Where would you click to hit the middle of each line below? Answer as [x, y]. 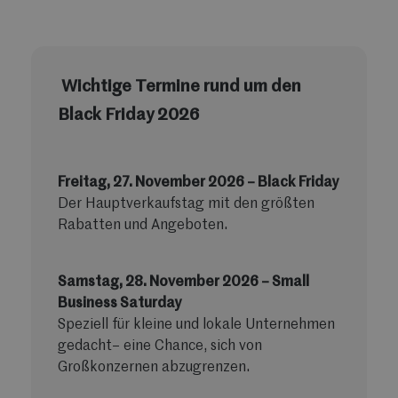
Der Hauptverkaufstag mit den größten [186, 205]
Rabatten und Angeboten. [143, 226]
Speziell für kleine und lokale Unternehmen [196, 326]
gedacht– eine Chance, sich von [160, 347]
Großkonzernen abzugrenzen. [154, 368]
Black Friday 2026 [128, 116]
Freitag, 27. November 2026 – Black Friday [199, 183]
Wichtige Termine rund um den [179, 88]
